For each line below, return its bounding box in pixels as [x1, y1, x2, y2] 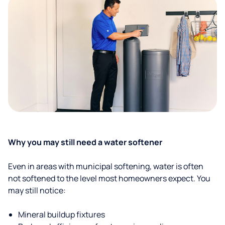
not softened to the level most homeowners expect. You [8, 173, 210, 184]
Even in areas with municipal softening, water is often [8, 161, 203, 172]
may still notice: [8, 185, 66, 196]
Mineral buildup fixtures [18, 209, 105, 220]
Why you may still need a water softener [8, 137, 162, 148]
